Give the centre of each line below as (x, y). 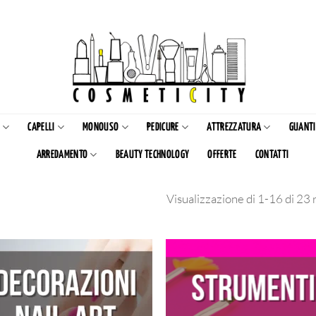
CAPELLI (41, 127)
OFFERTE (222, 154)
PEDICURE (163, 127)
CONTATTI (272, 154)
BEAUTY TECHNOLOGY (152, 154)
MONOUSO (101, 127)
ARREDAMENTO (62, 154)
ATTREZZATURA (234, 127)
